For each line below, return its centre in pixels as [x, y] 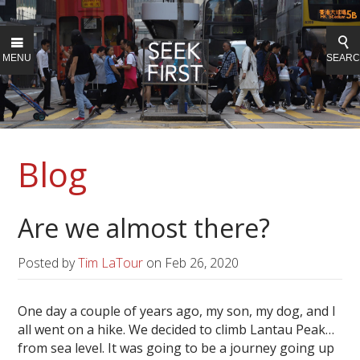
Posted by [48, 263]
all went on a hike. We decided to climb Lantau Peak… [176, 330]
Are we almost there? [144, 228]
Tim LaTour [111, 263]
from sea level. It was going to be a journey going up [176, 348]
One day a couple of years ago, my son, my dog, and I [177, 311]
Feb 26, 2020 [202, 263]
